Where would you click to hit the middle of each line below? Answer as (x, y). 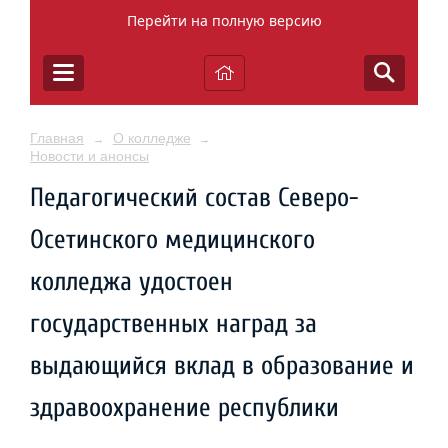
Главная (57, 138)
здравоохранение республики (184, 407)
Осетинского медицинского (172, 239)
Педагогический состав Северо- (194, 197)
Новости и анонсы (89, 156)
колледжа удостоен (131, 281)
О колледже (151, 138)
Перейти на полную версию (224, 20)
